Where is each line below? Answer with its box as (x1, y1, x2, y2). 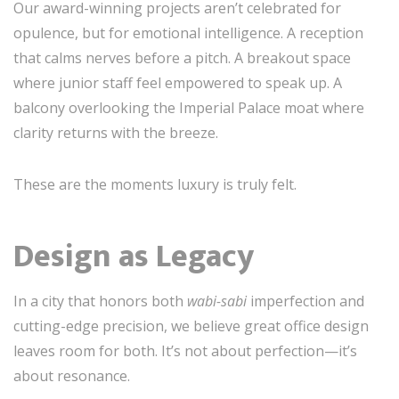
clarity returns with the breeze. (13, 122, 218, 142)
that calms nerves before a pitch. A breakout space (13, 47, 351, 68)
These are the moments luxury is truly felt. (13, 174, 297, 194)
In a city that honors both (13, 290, 187, 311)
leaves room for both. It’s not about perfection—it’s (13, 340, 357, 361)
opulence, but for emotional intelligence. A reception (13, 22, 363, 43)
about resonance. (13, 365, 130, 386)
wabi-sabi (187, 290, 247, 311)
